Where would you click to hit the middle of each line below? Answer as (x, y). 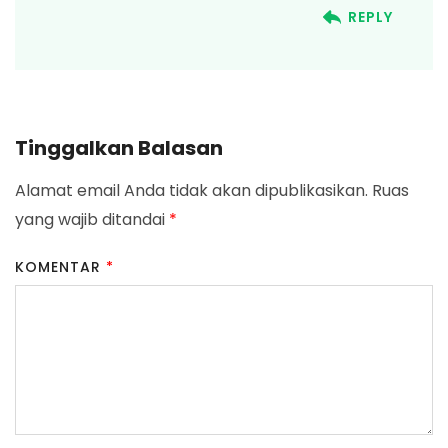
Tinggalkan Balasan (119, 148)
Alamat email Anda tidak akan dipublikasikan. (191, 191)
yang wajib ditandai (92, 220)
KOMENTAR (60, 267)
